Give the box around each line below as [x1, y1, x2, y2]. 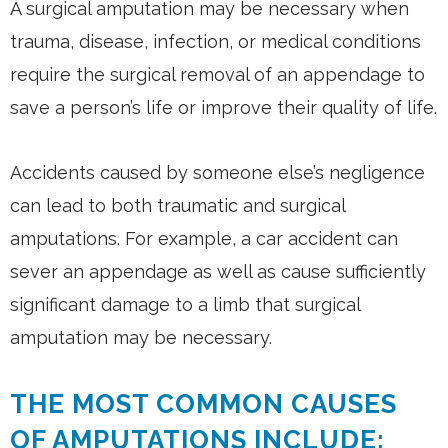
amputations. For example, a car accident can [10, 227, 398, 249]
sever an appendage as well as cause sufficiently [10, 260, 426, 282]
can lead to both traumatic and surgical [10, 194, 345, 216]
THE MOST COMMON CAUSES [10, 388, 397, 419]
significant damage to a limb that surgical [10, 293, 360, 315]
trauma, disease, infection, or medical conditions [10, 30, 421, 52]
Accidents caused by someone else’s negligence [10, 161, 425, 183]
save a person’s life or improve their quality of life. [10, 96, 437, 118]
